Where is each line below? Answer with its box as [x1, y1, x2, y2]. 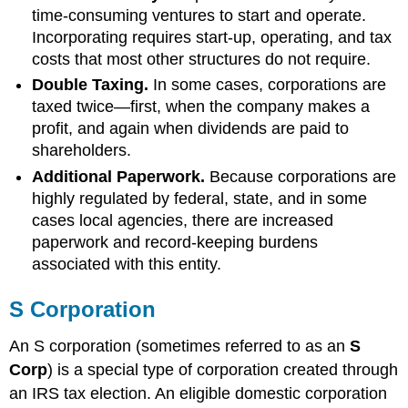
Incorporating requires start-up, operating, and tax [32, 27, 393, 46]
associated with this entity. [32, 254, 222, 273]
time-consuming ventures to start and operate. [32, 5, 367, 25]
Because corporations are [209, 167, 397, 186]
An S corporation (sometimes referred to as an [9, 336, 351, 355]
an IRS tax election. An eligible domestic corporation [9, 383, 388, 403]
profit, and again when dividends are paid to [32, 119, 350, 138]
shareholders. [32, 141, 132, 160]
